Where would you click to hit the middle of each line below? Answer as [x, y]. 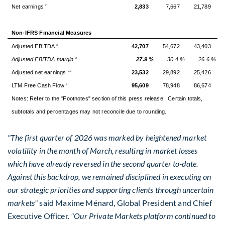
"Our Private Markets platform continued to [143, 215]
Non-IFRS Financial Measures [51, 33]
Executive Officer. [39, 215]
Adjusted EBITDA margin [43, 60]
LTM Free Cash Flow [39, 86]
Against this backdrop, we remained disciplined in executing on [109, 176]
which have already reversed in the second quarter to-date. [103, 163]
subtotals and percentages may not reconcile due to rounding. [89, 112]
